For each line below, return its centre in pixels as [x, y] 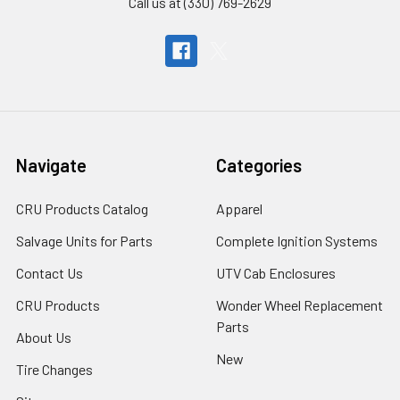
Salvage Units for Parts [84, 240]
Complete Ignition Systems [297, 240]
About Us [44, 337]
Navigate [51, 165]
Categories [259, 165]
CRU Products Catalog [82, 208]
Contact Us [50, 272]
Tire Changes [54, 369]
